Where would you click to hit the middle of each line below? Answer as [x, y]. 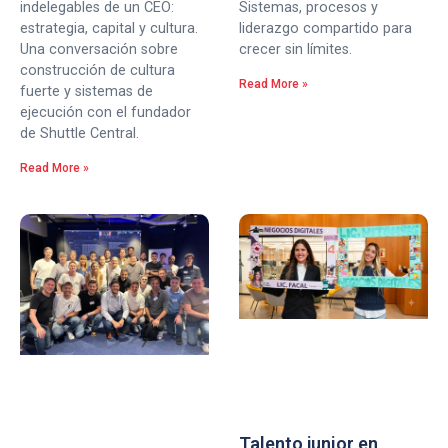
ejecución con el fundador [105, 112]
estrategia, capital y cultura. [109, 28]
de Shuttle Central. [79, 133]
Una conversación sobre [99, 49]
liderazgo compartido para [325, 29]
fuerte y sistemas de [86, 91]
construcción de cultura [97, 70]
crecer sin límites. [295, 50]
